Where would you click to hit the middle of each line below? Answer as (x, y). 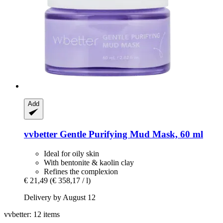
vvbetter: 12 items (32, 214)
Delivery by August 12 (60, 197)
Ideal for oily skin (71, 153)
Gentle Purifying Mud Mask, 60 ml (130, 134)
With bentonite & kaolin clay (89, 162)
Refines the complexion (81, 171)
